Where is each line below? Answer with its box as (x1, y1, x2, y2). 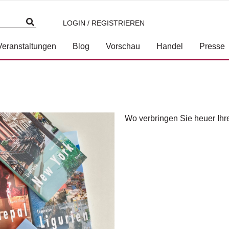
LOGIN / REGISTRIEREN (63, 19, 145, 27)
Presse (199, 42, 225, 51)
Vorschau (106, 42, 140, 51)
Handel (156, 42, 183, 51)
